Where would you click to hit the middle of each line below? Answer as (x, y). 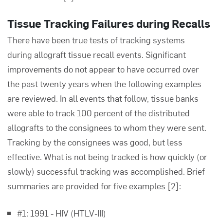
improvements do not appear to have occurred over (103, 69)
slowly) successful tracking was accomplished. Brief (106, 171)
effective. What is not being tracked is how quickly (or (107, 156)
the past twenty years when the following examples (104, 83)
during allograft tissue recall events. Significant (97, 54)
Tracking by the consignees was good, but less (95, 142)
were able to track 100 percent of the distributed (99, 113)
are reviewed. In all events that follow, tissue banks (103, 98)
